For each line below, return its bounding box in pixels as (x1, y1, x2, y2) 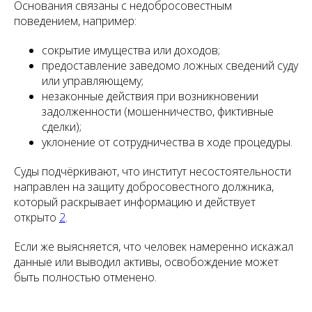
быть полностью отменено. (14, 270, 157, 286)
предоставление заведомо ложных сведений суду (42, 58, 298, 74)
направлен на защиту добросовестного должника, (14, 179, 274, 195)
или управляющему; (42, 73, 143, 89)
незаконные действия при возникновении (42, 88, 258, 104)
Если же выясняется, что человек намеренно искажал (14, 239, 293, 255)
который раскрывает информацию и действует (14, 194, 256, 210)
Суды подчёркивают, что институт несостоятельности (14, 164, 291, 180)
